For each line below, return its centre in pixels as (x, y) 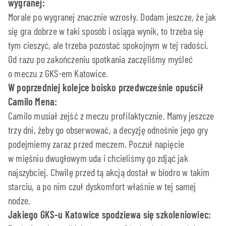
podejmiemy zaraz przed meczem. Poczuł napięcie (96, 144)
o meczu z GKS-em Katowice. (58, 73)
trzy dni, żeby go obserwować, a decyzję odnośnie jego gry (108, 130)
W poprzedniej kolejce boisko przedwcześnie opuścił (106, 88)
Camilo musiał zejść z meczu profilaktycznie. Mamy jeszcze (111, 116)
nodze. (19, 201)
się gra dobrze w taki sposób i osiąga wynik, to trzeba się (106, 31)
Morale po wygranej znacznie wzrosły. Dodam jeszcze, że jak (112, 17)
